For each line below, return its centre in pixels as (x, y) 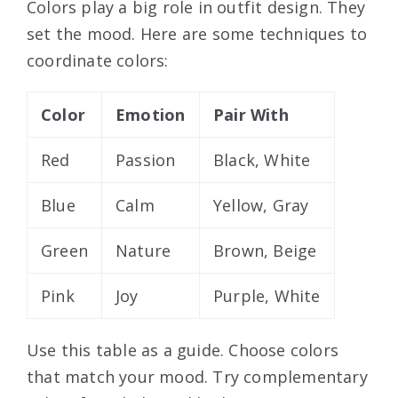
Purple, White (267, 296)
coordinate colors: (98, 61)
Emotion (151, 115)
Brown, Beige (265, 251)
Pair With (251, 115)
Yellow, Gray (261, 206)
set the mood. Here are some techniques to (197, 34)
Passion (146, 160)
